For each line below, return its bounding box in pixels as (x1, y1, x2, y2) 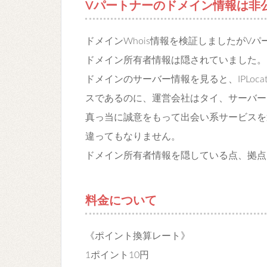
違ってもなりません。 (85, 132, 181, 141)
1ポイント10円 (85, 250, 149, 260)
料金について (85, 195, 157, 207)
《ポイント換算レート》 (85, 231, 190, 241)
